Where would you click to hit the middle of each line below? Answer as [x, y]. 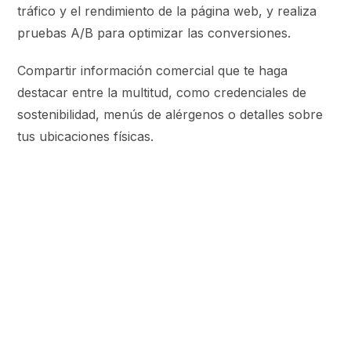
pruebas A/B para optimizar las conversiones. [154, 33]
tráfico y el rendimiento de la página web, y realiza [167, 11]
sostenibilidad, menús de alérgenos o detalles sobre [170, 114]
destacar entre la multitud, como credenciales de [162, 92]
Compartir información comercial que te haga [153, 70]
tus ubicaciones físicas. [88, 136]
